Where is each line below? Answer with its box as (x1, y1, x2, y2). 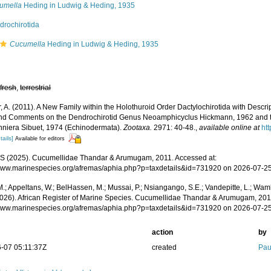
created (151, 243, 177, 252)
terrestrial (20, 83, 51, 92)
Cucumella (10, 40, 46, 48)
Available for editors (15, 135, 65, 142)
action (151, 228, 173, 237)
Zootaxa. (123, 123, 152, 132)
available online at (199, 123, 260, 132)
